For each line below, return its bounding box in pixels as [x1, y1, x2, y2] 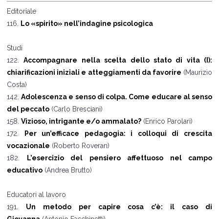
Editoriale [7, 7, 36, 16]
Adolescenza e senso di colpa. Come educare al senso [21, 93, 213, 101]
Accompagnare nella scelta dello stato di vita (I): [23, 56, 212, 65]
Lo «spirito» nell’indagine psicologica [21, 20, 153, 28]
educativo [7, 166, 43, 175]
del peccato [7, 105, 49, 113]
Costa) [7, 81, 27, 89]
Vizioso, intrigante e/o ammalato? [21, 117, 141, 126]
